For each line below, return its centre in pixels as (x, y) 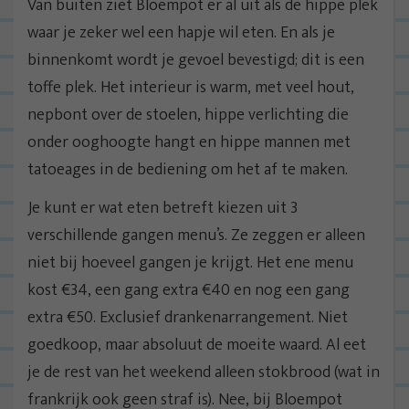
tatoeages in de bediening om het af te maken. (188, 169)
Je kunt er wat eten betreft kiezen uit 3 (163, 208)
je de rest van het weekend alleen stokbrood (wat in (204, 372)
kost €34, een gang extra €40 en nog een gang (189, 290)
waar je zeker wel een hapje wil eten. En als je (181, 32)
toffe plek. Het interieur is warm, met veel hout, (191, 87)
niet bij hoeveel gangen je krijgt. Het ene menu (190, 262)
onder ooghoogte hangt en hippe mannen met (189, 142)
